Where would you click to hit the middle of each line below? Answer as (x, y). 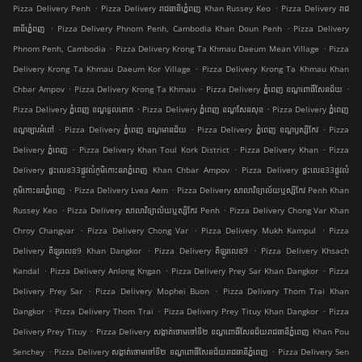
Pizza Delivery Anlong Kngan (105, 271)
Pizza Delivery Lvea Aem (121, 190)
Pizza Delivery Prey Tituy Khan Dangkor (241, 311)
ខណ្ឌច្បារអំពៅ (34, 130)
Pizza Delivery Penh (52, 8)
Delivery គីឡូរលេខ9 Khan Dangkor (78, 251)
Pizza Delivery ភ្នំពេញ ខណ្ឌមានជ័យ (126, 130)
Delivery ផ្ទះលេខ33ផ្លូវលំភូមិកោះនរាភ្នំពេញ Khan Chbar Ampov (121, 170)
